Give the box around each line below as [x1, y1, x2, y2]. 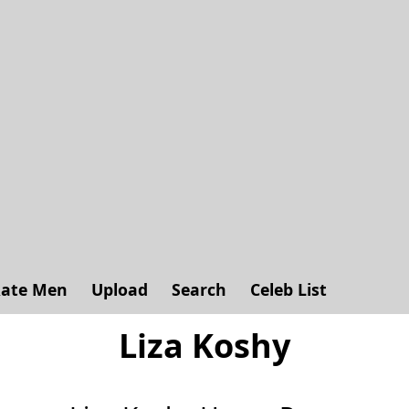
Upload [91, 278, 148, 300]
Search [172, 278, 226, 300]
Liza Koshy [118, 323, 290, 368]
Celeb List [250, 278, 327, 300]
